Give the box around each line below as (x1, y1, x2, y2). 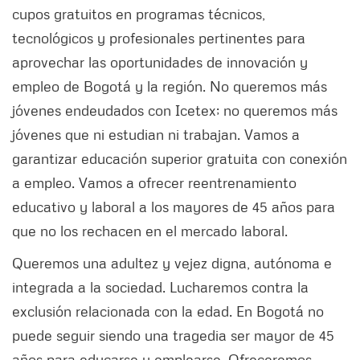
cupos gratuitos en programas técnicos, (12, 4, 265, 22)
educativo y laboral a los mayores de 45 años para (12, 197, 335, 215)
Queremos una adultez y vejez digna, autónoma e (12, 253, 332, 272)
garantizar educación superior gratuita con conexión (12, 149, 347, 167)
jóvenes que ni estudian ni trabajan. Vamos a (12, 125, 300, 143)
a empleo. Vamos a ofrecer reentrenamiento (12, 173, 297, 191)
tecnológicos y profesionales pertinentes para (12, 28, 305, 47)
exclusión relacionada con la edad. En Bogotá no (12, 301, 324, 320)
